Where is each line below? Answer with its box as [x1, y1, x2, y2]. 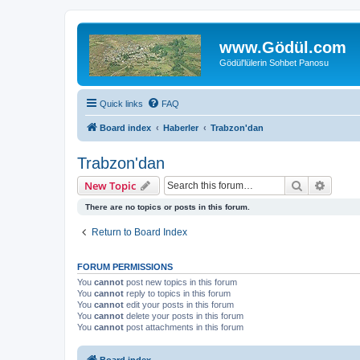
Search [303, 177, 337, 192]
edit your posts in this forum [124, 299, 234, 309]
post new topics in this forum [124, 276, 237, 287]
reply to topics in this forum [124, 288, 231, 298]
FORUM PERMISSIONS [77, 261, 173, 272]
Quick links [100, 98, 143, 108]
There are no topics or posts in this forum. [85, 202, 250, 211]
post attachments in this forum [124, 321, 243, 332]
